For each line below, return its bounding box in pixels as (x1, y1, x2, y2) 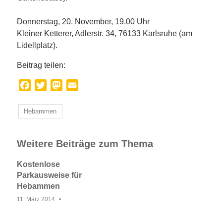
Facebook (31, 81, 66, 90)
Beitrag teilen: (17, 61, 65, 70)
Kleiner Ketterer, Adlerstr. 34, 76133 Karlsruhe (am (17, 29, 192, 38)
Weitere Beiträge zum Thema (17, 138, 153, 149)
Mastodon (62, 81, 97, 90)
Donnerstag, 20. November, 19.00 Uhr (17, 17, 150, 26)
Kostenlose (17, 160, 60, 168)
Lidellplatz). (17, 41, 57, 50)
